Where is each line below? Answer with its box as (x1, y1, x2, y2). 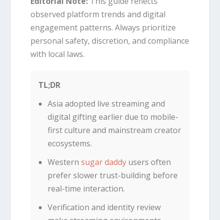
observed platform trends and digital (30, 8, 166, 20)
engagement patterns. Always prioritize (30, 22, 176, 33)
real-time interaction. (47, 183, 125, 194)
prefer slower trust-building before (47, 170, 178, 181)
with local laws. (30, 48, 85, 59)
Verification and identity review (47, 202, 161, 213)
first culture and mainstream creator (47, 124, 181, 136)
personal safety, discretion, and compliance (30, 35, 190, 46)
